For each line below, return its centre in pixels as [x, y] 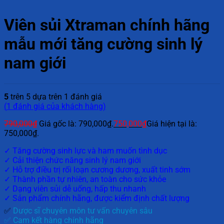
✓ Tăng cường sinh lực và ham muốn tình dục [85, 150]
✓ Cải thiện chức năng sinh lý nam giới [72, 160]
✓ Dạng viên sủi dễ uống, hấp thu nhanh [75, 188]
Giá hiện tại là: [172, 123]
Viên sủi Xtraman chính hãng [107, 25]
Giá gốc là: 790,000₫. [76, 123]
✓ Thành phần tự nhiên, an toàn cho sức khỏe [85, 179]
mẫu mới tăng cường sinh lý [103, 44]
